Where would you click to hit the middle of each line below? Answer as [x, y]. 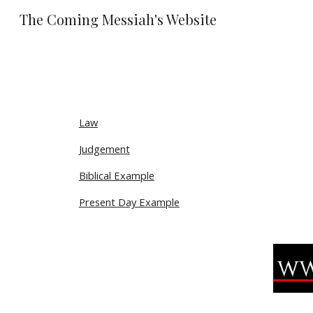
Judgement [104, 149]
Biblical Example [116, 175]
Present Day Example [129, 202]
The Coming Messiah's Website [118, 19]
